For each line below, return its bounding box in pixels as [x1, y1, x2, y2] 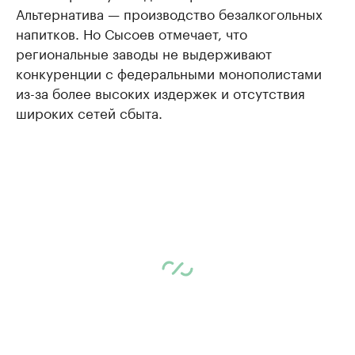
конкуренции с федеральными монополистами [16, 62, 322, 82]
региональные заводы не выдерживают [16, 42, 272, 63]
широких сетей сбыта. [16, 101, 162, 122]
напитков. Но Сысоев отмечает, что [16, 22, 247, 43]
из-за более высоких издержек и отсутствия [16, 82, 305, 102]
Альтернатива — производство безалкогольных [16, 2, 323, 23]
